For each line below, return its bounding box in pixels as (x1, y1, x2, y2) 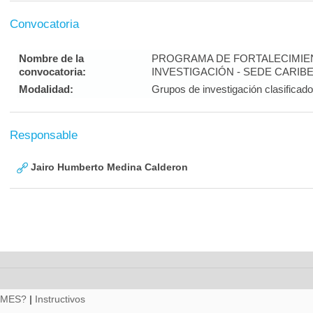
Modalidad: (19, 83, 73, 95)
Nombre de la (19, 52, 84, 64)
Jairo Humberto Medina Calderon (28, 161, 188, 173)
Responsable (10, 129, 78, 142)
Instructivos (35, 293, 85, 305)
